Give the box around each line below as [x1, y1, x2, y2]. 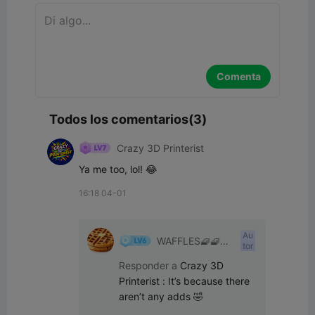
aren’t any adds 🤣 [119, 290, 203, 302]
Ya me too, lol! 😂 [79, 163, 157, 175]
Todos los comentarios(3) [49, 112, 207, 127]
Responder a [119, 259, 180, 271]
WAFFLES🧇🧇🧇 [157, 234, 230, 247]
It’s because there [168, 275, 250, 287]
